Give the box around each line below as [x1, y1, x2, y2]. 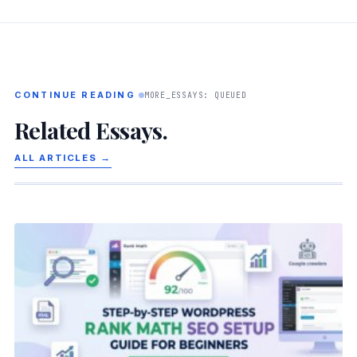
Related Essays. [14, 114, 168, 145]
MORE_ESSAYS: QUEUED [143, 89, 247, 100]
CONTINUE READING [14, 88, 135, 100]
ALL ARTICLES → [14, 151, 112, 163]
